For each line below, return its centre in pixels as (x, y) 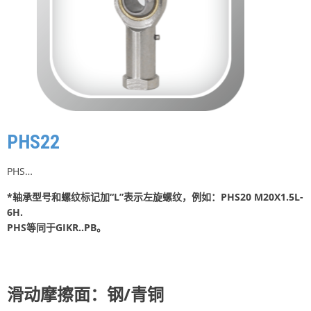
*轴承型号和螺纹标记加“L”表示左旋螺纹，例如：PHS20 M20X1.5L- (155, 196)
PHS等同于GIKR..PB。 (57, 227)
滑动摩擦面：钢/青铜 (85, 294)
